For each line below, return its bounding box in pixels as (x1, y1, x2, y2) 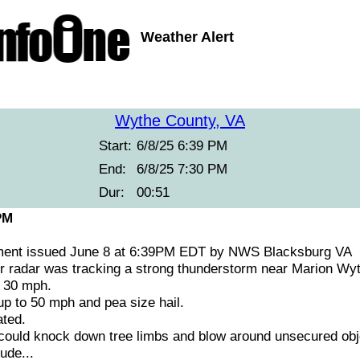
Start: (99, 137, 132, 153)
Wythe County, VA (115, 112, 245, 129)
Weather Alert (141, 29, 234, 45)
